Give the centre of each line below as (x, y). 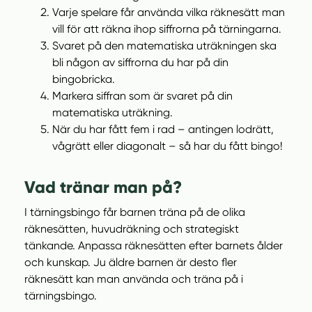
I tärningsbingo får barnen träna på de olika (135, 212)
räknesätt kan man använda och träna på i (134, 279)
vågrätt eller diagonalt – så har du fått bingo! (167, 146)
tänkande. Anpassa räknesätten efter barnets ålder (154, 245)
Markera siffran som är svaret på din (142, 96)
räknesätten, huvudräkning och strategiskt (132, 229)
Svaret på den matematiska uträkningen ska (164, 46)
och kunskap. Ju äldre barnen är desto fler (131, 262)
